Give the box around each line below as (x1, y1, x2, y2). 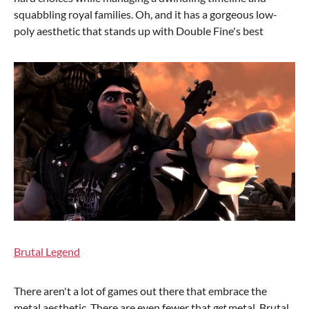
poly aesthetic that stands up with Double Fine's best (14, 24, 263, 37)
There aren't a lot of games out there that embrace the (14, 283, 267, 297)
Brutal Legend (14, 244, 80, 258)
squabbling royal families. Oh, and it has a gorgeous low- (14, 8, 277, 21)
